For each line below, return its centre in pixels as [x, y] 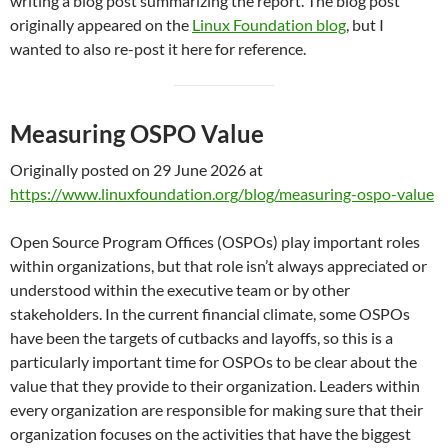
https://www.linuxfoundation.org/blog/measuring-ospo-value [222, 193]
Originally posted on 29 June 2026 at [136, 169]
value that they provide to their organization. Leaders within [215, 385]
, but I [365, 24]
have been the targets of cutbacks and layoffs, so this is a [201, 337]
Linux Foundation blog [269, 24]
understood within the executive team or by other [180, 289]
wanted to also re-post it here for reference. [158, 48]
